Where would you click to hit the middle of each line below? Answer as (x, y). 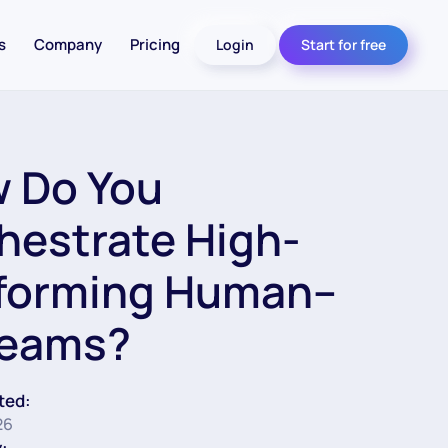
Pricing (155, 44)
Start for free (343, 44)
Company (68, 44)
